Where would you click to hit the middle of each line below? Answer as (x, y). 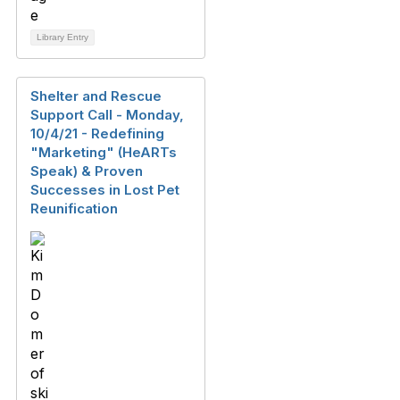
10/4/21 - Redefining (97, 133)
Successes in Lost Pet (105, 190)
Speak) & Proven (87, 171)
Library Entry (62, 37)
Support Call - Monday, (107, 115)
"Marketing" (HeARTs (104, 152)
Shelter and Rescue (96, 96)
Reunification (74, 208)
